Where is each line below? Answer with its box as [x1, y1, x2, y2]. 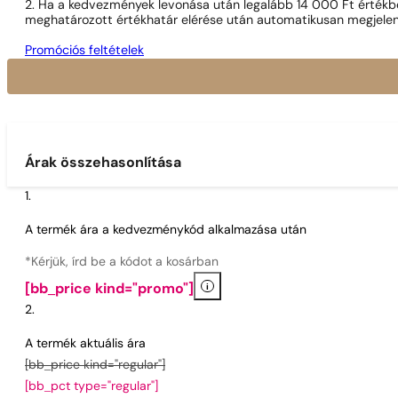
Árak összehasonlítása [25, 155, 181, 171]
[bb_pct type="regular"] [25, 379, 158, 394]
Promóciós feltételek [25, 44, 144, 59]
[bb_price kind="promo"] [25, 282, 194, 297]
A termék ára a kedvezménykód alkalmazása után [25, 223, 306, 237]
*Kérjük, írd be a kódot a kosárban [25, 255, 219, 269]
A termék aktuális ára [25, 337, 146, 351]
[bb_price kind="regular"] [25, 358, 165, 372]
